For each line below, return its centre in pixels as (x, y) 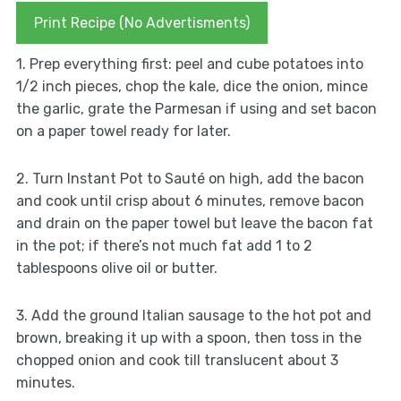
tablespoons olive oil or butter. (116, 269)
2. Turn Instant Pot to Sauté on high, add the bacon (190, 179)
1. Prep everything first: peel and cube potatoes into (189, 64)
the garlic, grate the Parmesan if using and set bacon (196, 109)
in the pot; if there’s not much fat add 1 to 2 (164, 246)
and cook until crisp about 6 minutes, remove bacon (190, 201)
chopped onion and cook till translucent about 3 (177, 361)
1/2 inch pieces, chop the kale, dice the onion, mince (192, 87)
